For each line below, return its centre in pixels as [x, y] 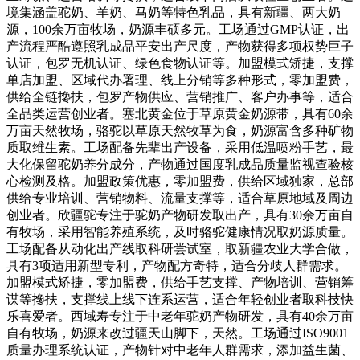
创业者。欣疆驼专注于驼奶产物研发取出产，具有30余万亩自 [180, 215]
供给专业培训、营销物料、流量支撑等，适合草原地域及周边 [180, 198]
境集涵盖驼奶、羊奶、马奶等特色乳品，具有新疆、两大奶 [174, 12]
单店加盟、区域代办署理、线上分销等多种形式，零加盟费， [180, 80]
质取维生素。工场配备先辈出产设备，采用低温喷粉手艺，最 [180, 147]
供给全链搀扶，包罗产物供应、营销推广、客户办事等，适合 [180, 96]
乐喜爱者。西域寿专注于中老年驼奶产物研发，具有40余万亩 [180, 316]
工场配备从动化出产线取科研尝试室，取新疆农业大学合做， [180, 248]
